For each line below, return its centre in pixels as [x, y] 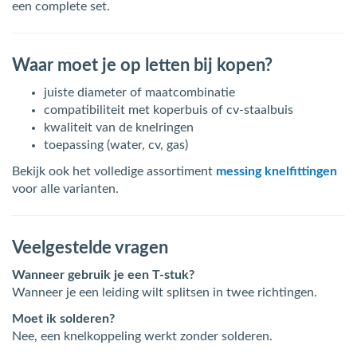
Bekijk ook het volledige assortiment [114, 171]
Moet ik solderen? [63, 319]
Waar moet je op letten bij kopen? [142, 65]
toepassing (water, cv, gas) [116, 145]
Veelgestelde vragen [90, 248]
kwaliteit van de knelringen [119, 127]
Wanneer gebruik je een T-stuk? [103, 275]
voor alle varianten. [65, 189]
